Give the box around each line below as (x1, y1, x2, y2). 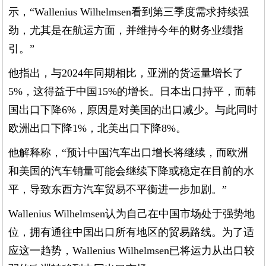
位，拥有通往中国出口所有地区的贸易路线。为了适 (8, 226, 255, 239)
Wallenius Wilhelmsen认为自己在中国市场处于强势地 (8, 208, 255, 220)
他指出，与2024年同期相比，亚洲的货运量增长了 (8, 67, 244, 80)
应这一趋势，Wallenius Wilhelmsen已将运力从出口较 (8, 245, 255, 257)
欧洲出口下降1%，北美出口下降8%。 (8, 122, 187, 135)
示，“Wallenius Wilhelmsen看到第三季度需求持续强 (8, 6, 249, 18)
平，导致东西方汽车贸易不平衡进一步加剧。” (8, 183, 227, 196)
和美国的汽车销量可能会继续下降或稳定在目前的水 (8, 165, 255, 178)
